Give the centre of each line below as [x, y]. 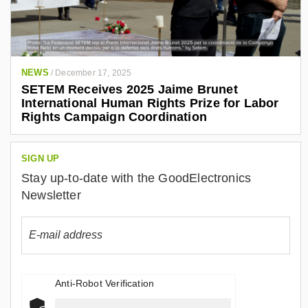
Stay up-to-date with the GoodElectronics [136, 178]
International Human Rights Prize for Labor [150, 103]
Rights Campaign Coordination [114, 117]
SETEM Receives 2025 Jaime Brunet [130, 90]
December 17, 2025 [93, 73]
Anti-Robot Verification [105, 284]
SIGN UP [41, 159]
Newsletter [51, 195]
